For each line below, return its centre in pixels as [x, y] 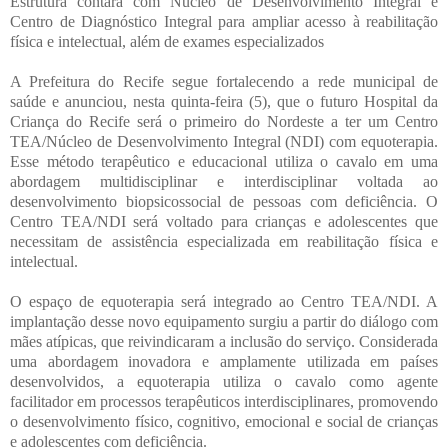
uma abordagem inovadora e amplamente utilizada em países [224, 361]
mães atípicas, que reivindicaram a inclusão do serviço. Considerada [224, 341]
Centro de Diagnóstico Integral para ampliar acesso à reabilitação [224, 21]
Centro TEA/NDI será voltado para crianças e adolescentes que [224, 221]
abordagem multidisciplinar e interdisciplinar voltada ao [224, 181]
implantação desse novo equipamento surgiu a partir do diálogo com [224, 321]
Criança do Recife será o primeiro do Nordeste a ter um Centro [224, 121]
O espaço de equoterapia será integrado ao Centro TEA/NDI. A [224, 301]
